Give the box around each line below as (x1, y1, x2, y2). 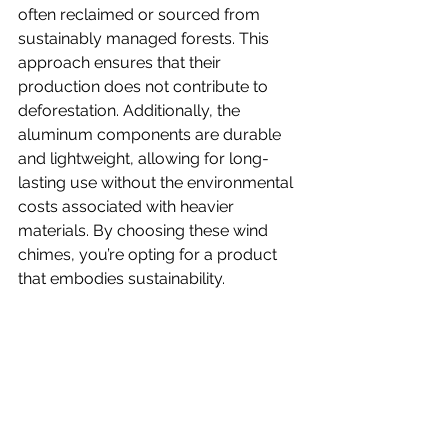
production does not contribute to (18, 77, 272, 96)
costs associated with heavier (18, 197, 238, 216)
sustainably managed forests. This (18, 29, 273, 48)
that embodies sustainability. (18, 269, 225, 288)
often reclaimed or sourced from (18, 5, 264, 24)
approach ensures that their (18, 53, 225, 72)
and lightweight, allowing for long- (18, 149, 269, 168)
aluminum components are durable (18, 125, 285, 144)
